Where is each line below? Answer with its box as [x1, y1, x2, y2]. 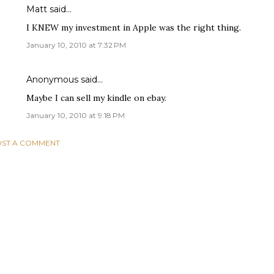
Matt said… [26, 4, 72, 15]
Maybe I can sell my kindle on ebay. [26, 92, 166, 103]
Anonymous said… [26, 74, 103, 85]
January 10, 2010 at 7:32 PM [26, 40, 126, 50]
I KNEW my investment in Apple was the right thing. [26, 22, 241, 33]
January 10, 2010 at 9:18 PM [26, 111, 125, 120]
